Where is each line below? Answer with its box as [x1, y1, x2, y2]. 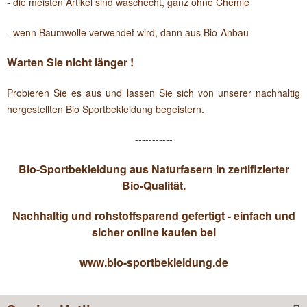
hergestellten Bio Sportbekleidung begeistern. [7, 102, 204, 116]
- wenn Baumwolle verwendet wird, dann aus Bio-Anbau [7, 25, 249, 39]
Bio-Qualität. [121, 177, 186, 193]
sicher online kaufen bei [91, 224, 216, 240]
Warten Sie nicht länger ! [7, 54, 134, 70]
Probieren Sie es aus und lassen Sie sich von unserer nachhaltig [7, 86, 300, 99]
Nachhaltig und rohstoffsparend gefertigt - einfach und [12, 208, 295, 223]
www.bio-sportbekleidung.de [79, 254, 228, 270]
